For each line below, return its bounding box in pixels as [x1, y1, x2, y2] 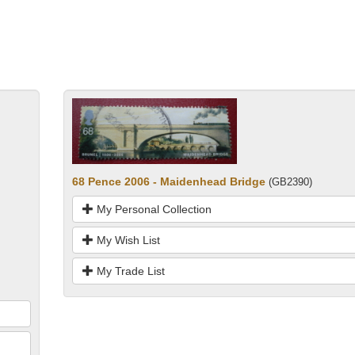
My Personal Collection [93, 203, 212, 216]
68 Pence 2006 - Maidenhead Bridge [71, 175, 265, 189]
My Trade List [93, 265, 165, 278]
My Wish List [93, 234, 160, 247]
